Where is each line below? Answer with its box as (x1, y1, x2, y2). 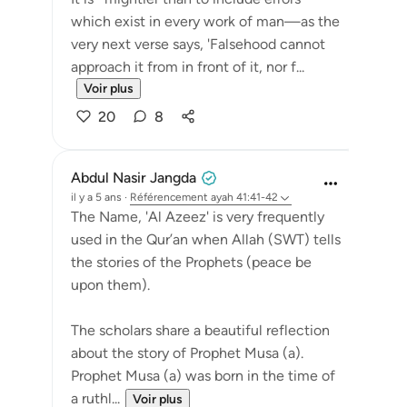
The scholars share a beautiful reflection (71, 322, 330, 339)
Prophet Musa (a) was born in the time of (71, 367, 335, 384)
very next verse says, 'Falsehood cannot (71, 35, 325, 53)
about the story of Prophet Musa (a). (71, 344, 303, 362)
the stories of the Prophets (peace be (71, 253, 312, 271)
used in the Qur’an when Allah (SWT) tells (71, 231, 341, 248)
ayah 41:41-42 (211, 191, 278, 203)
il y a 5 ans (71, 191, 122, 203)
